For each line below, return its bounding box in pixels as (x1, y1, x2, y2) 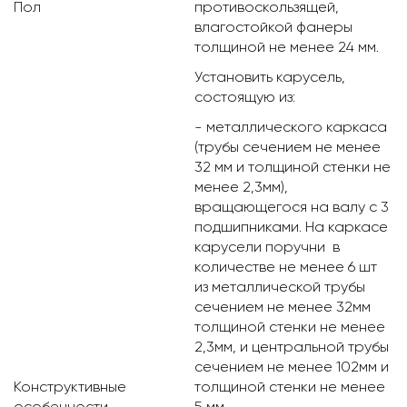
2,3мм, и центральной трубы (194, 338, 389, 356)
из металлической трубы (194, 278, 365, 296)
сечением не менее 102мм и (194, 358, 389, 376)
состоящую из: (194, 88, 295, 106)
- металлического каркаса (194, 118, 387, 136)
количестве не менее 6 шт (194, 258, 377, 276)
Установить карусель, (194, 68, 345, 86)
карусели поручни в (194, 238, 340, 256)
